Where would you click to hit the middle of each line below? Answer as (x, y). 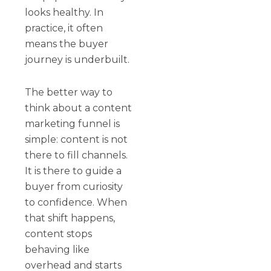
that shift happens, (70, 218)
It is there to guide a (73, 171)
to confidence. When (76, 202)
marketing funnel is (73, 123)
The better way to (69, 92)
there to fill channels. (77, 155)
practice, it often (64, 28)
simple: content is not (77, 139)
